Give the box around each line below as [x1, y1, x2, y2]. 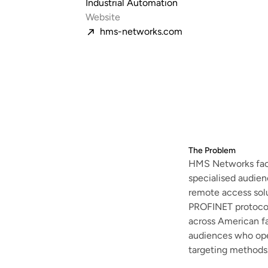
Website [85, 11, 120, 23]
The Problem [188, 145, 236, 156]
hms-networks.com [99, 26, 182, 37]
